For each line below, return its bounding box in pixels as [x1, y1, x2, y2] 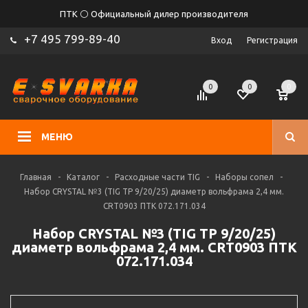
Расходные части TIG [114, 173, 200, 181]
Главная [19, 173, 52, 181]
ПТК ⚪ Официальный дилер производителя [60, 9, 248, 19]
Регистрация [247, 36, 298, 45]
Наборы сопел [214, 173, 274, 181]
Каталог [66, 173, 100, 181]
